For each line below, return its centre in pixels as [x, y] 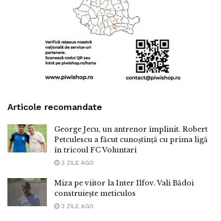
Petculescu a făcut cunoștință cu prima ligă [131, 140]
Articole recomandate [55, 107]
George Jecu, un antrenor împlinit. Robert [131, 129]
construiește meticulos [95, 194]
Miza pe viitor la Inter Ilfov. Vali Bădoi [124, 183]
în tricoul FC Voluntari [95, 150]
